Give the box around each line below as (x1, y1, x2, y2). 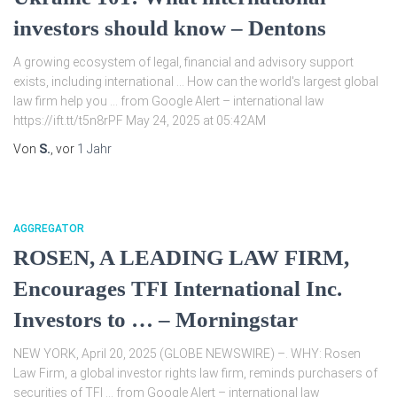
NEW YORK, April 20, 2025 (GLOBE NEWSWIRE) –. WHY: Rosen (13, 346, 361, 361)
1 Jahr (77, 142, 112, 156)
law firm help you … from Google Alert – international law (13, 94, 324, 108)
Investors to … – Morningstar (13, 307, 298, 331)
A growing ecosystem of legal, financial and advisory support (13, 55, 354, 69)
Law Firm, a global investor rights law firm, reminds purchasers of (13, 366, 378, 380)
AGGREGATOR (13, 222, 84, 235)
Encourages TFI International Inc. (13, 276, 342, 300)
